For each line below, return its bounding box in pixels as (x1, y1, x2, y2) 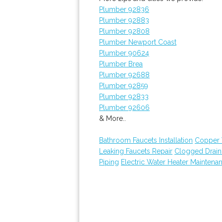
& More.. (99, 114, 126, 122)
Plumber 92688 (99, 71, 150, 79)
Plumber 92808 (99, 27, 150, 35)
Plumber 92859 (99, 82, 148, 90)
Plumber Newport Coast (99, 38, 176, 46)
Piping (99, 158, 119, 166)
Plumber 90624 (99, 49, 149, 57)
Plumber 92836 (99, 5, 149, 13)
